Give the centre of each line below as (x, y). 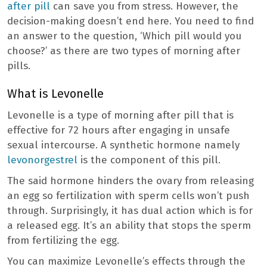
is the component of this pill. (150, 160)
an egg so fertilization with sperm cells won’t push (128, 195)
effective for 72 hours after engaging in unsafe (119, 130)
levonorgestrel (42, 160)
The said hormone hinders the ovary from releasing (131, 181)
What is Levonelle (57, 93)
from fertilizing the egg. (63, 240)
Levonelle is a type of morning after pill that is (120, 115)
